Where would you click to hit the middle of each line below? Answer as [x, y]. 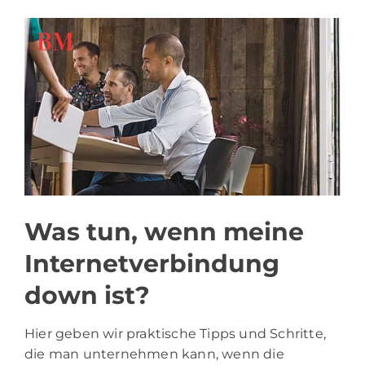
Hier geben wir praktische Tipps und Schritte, [176, 333]
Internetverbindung [152, 263]
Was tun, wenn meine [164, 231]
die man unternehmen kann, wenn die [154, 354]
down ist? [87, 295]
